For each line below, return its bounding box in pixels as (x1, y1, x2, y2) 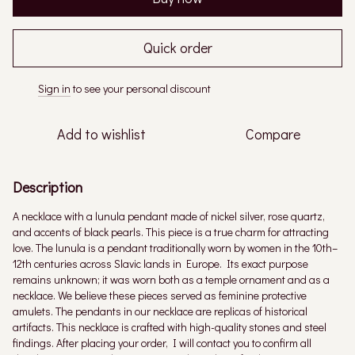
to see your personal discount (71, 80, 211, 96)
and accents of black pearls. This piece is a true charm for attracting (13, 223, 329, 239)
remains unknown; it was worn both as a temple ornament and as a (13, 271, 330, 287)
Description (13, 177, 82, 197)
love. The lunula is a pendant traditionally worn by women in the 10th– (13, 239, 338, 255)
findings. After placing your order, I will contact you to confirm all (13, 334, 311, 350)
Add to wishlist (57, 124, 146, 143)
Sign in (38, 80, 71, 96)
